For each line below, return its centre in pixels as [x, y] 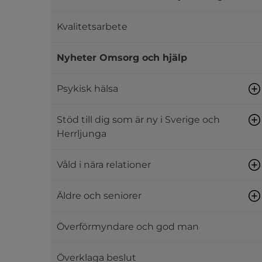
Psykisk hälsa [87, 89]
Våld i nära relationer [104, 165]
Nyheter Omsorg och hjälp [122, 58]
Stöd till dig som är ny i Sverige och [138, 120]
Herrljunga [82, 134]
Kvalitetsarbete [92, 27]
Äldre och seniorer [99, 196]
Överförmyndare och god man [128, 227]
